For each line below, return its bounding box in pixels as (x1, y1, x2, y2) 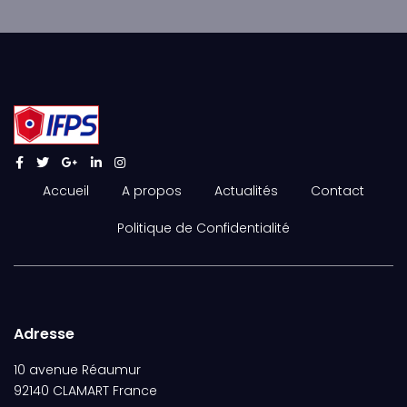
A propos (122, 182, 182, 200)
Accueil (43, 182, 89, 200)
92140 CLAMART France (14, 382, 157, 400)
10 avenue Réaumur (14, 361, 141, 379)
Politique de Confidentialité (117, 219, 290, 237)
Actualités (214, 182, 278, 200)
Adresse (14, 323, 74, 344)
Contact (311, 182, 364, 200)
